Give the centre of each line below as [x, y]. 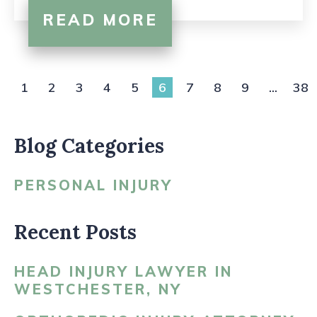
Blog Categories [89, 146]
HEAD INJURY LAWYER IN [123, 271]
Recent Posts [75, 232]
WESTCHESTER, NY [98, 289]
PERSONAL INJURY [93, 185]
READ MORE [100, 20]
